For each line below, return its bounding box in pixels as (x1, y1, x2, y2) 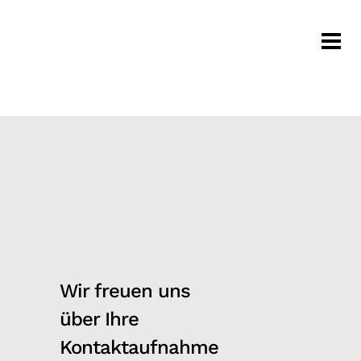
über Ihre (60, 308, 139, 330)
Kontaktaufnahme (60, 336, 218, 359)
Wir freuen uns (60, 280, 190, 302)
